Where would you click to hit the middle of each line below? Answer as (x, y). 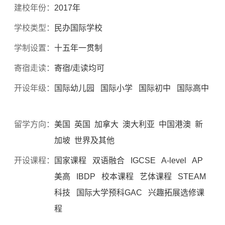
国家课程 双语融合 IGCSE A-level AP (131, 160)
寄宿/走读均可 (80, 68)
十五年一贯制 (79, 48)
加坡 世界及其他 (86, 140)
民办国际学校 (79, 28)
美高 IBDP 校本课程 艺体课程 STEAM (130, 176)
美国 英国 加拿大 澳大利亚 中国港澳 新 (129, 124)
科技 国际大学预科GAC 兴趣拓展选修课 (130, 192)
